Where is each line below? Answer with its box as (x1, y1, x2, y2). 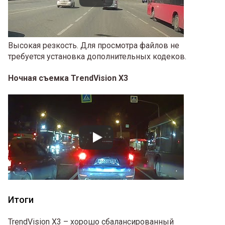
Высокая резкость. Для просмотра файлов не (8, 40, 179, 50)
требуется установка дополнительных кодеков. (8, 51, 186, 61)
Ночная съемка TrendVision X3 (8, 73, 128, 83)
